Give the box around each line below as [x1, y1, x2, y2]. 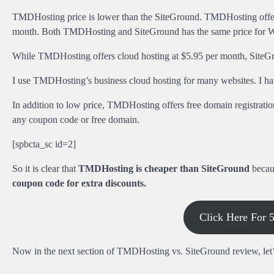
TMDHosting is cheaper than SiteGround [78, 163, 250, 174]
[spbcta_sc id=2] [12, 138, 76, 149]
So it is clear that [12, 163, 78, 174]
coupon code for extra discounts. [12, 177, 146, 188]
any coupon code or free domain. [12, 114, 139, 125]
